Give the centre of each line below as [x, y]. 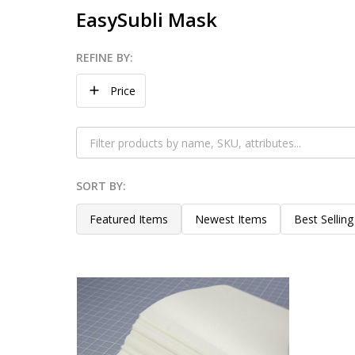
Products [115, 197]
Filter [99, 89]
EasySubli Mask [147, 19]
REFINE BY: [105, 57]
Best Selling [324, 219]
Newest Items [231, 219]
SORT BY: [101, 185]
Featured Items [129, 219]
